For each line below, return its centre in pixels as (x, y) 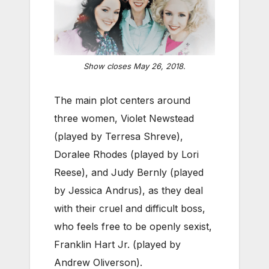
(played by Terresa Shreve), (119, 137)
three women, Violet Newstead (124, 119)
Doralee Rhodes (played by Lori (126, 155)
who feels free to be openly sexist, (133, 227)
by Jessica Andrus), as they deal (128, 191)
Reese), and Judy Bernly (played (129, 173)
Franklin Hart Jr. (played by (117, 245)
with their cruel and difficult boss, (130, 209)
